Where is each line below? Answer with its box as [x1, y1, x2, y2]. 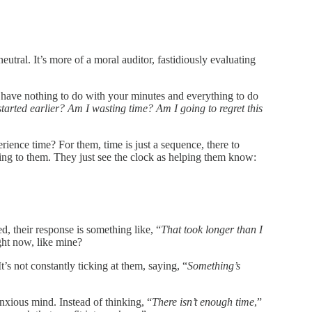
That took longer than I [161, 223, 263, 235]
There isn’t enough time [152, 295, 254, 308]
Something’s [187, 259, 240, 272]
